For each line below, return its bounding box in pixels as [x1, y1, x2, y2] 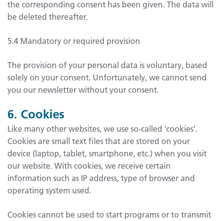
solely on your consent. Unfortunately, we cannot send [7, 72, 207, 82]
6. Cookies [7, 106, 65, 121]
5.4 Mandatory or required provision [7, 35, 140, 46]
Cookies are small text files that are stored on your [7, 136, 190, 147]
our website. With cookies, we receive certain [7, 160, 171, 171]
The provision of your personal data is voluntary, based [7, 59, 207, 70]
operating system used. [7, 185, 91, 196]
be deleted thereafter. [7, 11, 88, 22]
